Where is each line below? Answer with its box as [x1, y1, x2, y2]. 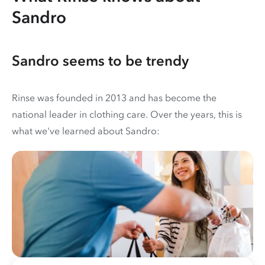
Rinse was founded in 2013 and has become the [12, 91, 216, 104]
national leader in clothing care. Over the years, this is [12, 108, 242, 120]
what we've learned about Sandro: [12, 124, 160, 137]
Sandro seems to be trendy [12, 51, 189, 69]
